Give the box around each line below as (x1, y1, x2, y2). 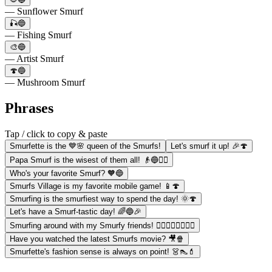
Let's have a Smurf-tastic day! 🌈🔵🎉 (10, 206, 141, 216)
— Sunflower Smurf (5, 5, 83, 16)
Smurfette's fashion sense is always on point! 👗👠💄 (10, 246, 195, 256)
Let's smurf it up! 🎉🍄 (171, 141, 248, 151)
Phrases (5, 100, 53, 116)
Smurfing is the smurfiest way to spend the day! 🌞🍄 (10, 194, 197, 203)
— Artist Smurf (5, 53, 64, 64)
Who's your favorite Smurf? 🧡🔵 (10, 168, 123, 178)
